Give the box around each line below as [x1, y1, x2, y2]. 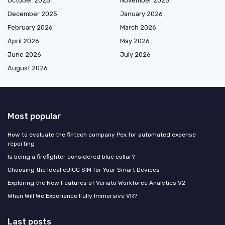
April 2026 [8, 37, 39, 45]
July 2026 [120, 51, 151, 59]
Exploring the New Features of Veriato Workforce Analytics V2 [8, 179, 185, 187]
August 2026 [8, 64, 48, 72]
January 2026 [120, 10, 163, 18]
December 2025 [8, 10, 57, 18]
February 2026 [8, 24, 53, 32]
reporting [8, 140, 35, 148]
